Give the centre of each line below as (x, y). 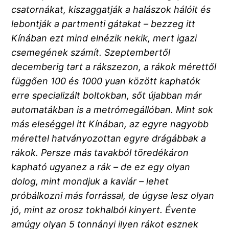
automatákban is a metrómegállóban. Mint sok (112, 110)
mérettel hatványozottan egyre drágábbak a (109, 139)
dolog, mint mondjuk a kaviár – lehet (90, 181)
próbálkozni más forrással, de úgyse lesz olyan (113, 196)
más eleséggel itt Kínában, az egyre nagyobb (110, 124)
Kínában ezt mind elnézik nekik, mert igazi (104, 38)
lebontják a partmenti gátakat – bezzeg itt (104, 24)
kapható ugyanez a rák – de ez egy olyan (101, 167)
